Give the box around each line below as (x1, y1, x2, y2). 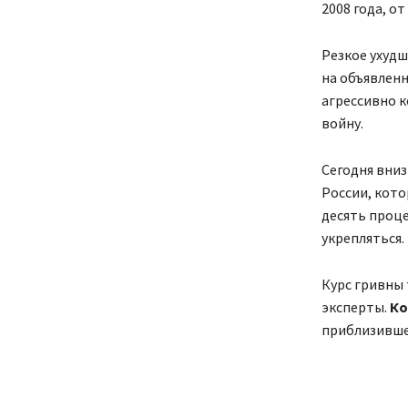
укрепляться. (321, 228, 404, 247)
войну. (321, 113, 363, 132)
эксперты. (321, 297, 390, 316)
